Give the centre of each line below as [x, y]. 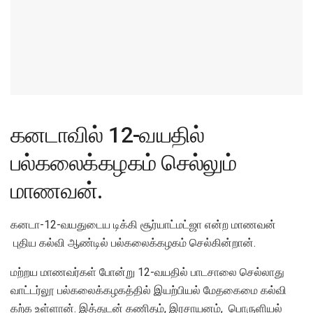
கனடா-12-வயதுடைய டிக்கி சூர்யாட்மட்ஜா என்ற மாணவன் [143, 224]
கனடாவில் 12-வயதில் [108, 134]
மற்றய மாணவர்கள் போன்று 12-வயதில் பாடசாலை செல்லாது [147, 272]
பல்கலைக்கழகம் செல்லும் [124, 162]
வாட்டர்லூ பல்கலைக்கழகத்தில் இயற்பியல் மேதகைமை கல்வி [148, 290]
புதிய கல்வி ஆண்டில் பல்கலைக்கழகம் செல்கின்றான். [133, 242]
